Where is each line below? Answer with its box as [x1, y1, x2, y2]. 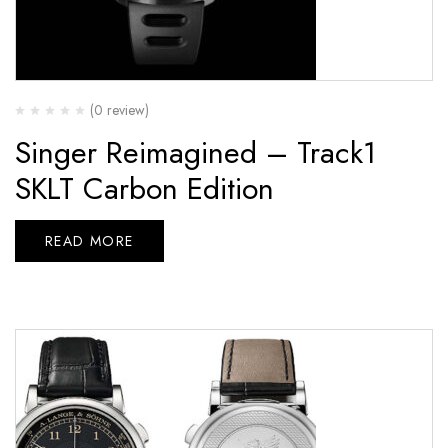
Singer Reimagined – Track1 [15, 130, 376, 174]
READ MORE [45, 230, 134, 251]
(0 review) [90, 99, 149, 120]
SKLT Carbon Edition [15, 166, 274, 210]
